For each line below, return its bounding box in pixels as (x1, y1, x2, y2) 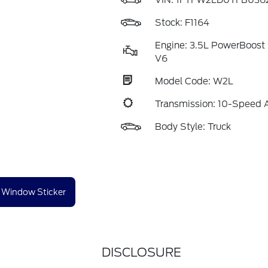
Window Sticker (1, 187, 66, 197)
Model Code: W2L (154, 76, 233, 87)
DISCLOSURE (101, 245, 181, 260)
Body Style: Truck (154, 121, 231, 132)
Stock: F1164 (154, 17, 209, 28)
